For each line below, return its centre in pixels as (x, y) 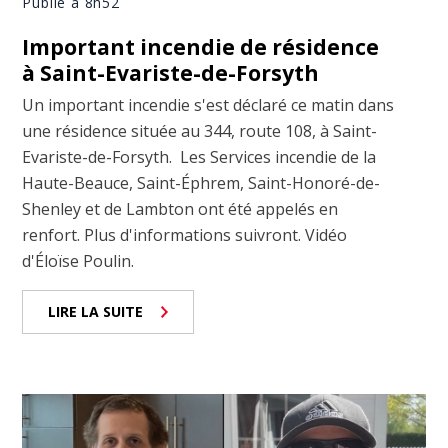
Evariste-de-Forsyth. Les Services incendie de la (199, 157)
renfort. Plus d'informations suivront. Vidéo (185, 235)
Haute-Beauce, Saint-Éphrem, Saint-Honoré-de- (201, 183)
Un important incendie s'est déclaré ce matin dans (208, 105)
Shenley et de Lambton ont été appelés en (180, 209)
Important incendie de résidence (201, 47)
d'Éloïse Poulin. (78, 261)
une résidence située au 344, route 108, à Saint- (200, 131)
